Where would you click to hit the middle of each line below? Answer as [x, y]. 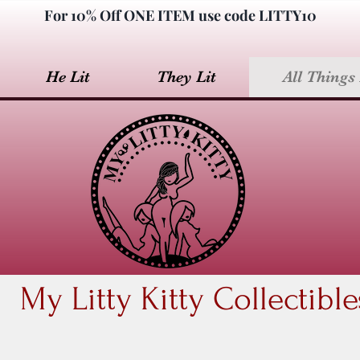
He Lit [68, 77]
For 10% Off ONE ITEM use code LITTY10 [180, 15]
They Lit [186, 77]
